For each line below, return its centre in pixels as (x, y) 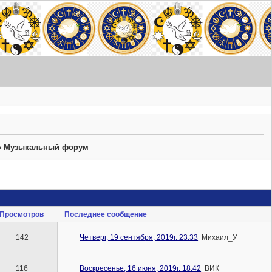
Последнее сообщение (106, 214)
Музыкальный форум (46, 147)
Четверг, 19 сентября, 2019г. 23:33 (139, 237)
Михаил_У (220, 237)
